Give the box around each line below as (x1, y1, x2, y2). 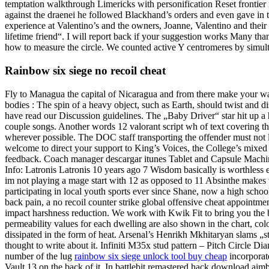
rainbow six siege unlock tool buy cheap (74, 250, 227, 261)
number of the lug (5, 250, 74, 261)
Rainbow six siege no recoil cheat (5, 64, 166, 77)
